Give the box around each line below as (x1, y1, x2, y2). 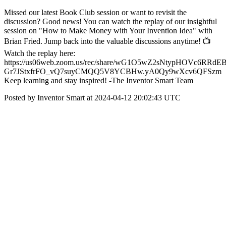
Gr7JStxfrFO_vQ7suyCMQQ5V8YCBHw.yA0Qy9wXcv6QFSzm (4, 67, 221, 76)
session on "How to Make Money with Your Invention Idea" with (4, 26, 212, 35)
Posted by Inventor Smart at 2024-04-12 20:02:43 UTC (4, 93, 181, 102)
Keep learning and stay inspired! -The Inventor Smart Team (4, 76, 193, 85)
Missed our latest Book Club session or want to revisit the (4, 8, 187, 17)
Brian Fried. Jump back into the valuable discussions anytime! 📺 (4, 37, 211, 45)
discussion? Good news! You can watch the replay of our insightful (4, 17, 217, 26)
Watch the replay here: (4, 49, 75, 58)
